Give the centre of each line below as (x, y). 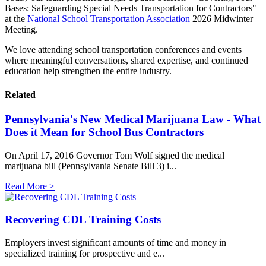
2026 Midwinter (221, 19)
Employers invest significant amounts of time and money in (115, 243)
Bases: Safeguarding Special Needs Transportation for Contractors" (131, 8)
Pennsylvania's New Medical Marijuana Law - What (133, 119)
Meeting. (21, 30)
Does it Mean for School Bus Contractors (104, 132)
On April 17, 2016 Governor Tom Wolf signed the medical (115, 155)
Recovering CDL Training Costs (83, 220)
